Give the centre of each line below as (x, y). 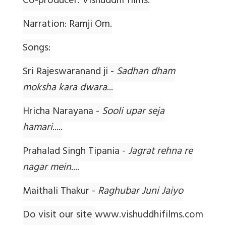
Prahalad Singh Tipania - (75, 152)
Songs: (37, 49)
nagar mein (47, 168)
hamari (38, 129)
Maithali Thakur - (60, 192)
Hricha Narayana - (62, 112)
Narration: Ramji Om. (67, 25)
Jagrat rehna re (160, 152)
